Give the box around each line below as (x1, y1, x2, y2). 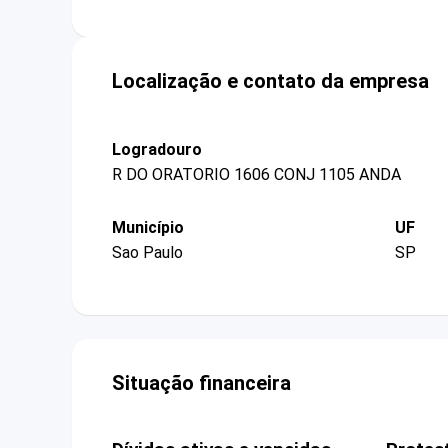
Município (112, 217, 184, 237)
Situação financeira (112, 371, 291, 396)
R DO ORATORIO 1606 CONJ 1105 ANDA (112, 164, 401, 184)
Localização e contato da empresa (112, 68, 429, 93)
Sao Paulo (112, 243, 183, 263)
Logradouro (112, 139, 202, 159)
